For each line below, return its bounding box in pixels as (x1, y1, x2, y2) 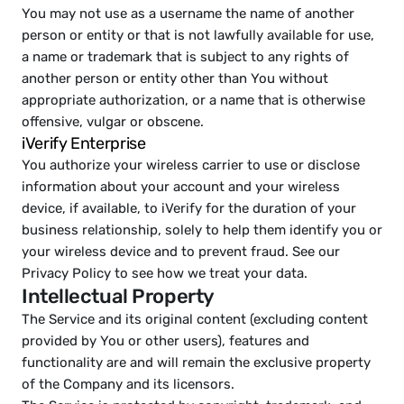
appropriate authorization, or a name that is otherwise (22, 92, 365, 108)
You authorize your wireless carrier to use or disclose (22, 157, 360, 173)
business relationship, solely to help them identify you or (22, 222, 382, 238)
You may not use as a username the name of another (22, 5, 354, 22)
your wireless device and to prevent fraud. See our (22, 243, 340, 260)
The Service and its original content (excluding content (22, 311, 368, 327)
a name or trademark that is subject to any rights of (22, 49, 349, 65)
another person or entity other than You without (22, 70, 328, 87)
